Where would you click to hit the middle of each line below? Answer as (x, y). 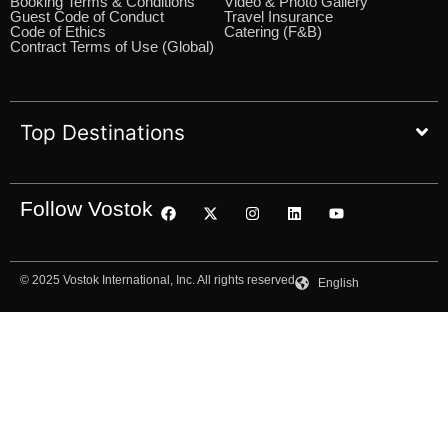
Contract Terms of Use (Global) (112, 46)
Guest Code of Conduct (87, 16)
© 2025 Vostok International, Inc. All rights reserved (157, 279)
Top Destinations (102, 132)
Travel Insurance (278, 16)
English (338, 282)
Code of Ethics (58, 31)
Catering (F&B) (273, 31)
